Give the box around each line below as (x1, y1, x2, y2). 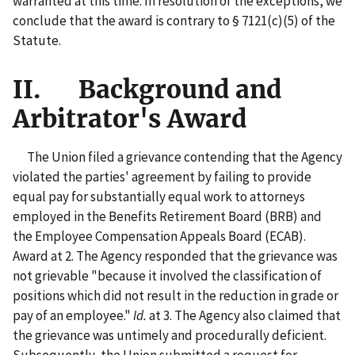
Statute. (13, 31, 61, 49)
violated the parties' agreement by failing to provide (13, 167, 311, 185)
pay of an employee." (13, 306, 133, 324)
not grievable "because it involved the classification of (13, 266, 322, 284)
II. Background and (13, 73, 281, 105)
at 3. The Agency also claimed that (149, 306, 341, 324)
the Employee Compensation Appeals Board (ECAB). (13, 227, 306, 245)
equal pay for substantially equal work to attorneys (13, 187, 305, 205)
